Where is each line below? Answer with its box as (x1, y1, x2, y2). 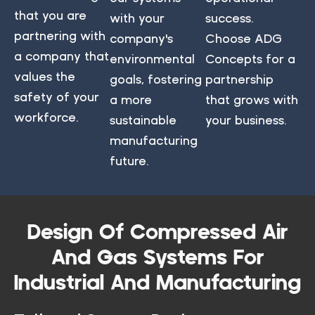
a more (110, 91, 152, 107)
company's (110, 30, 173, 46)
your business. (205, 112, 287, 127)
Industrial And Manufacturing (14, 270, 301, 296)
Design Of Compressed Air (27, 219, 288, 245)
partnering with (14, 27, 105, 43)
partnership (205, 71, 274, 86)
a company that (14, 48, 109, 63)
